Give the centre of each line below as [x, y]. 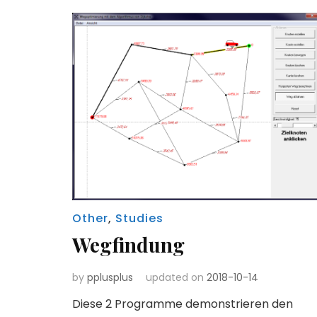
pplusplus [110, 277]
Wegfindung [128, 244]
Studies [139, 218]
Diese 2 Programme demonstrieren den [183, 304]
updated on [176, 277]
